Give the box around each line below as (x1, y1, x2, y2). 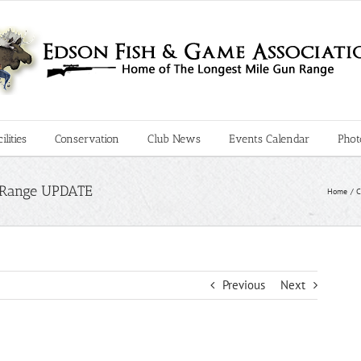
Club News (147, 132, 201, 146)
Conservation (54, 132, 119, 146)
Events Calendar (228, 132, 309, 146)
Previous (222, 277, 265, 293)
